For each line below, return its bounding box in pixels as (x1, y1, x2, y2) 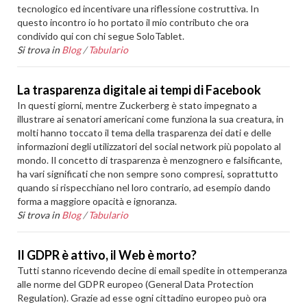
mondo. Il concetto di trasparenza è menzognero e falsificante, (17, 154, 283, 166)
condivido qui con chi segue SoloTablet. (17, 30, 185, 42)
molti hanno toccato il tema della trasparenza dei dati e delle (17, 127, 272, 138)
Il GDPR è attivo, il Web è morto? (17, 247, 197, 262)
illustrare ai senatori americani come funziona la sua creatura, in (17, 113, 284, 125)
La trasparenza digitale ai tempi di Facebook (17, 82, 262, 97)
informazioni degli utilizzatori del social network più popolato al (17, 140, 282, 152)
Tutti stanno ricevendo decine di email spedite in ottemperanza (17, 265, 288, 276)
